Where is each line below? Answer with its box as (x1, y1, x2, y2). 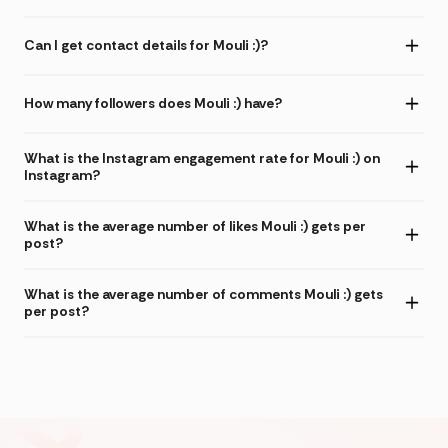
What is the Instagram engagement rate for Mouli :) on (24, 148, 380, 167)
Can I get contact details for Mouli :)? (24, 36, 268, 55)
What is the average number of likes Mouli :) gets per (24, 216, 366, 235)
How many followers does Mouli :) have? (24, 94, 282, 113)
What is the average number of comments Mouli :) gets (24, 284, 383, 303)
